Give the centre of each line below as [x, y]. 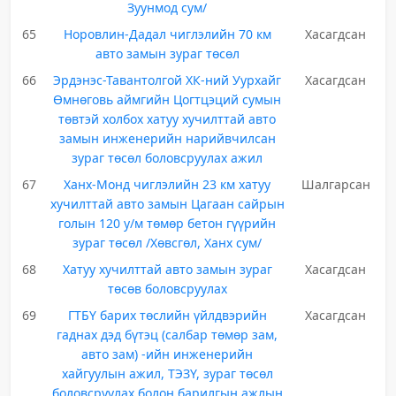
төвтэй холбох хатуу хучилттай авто [168, 119]
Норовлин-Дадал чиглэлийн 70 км [167, 34]
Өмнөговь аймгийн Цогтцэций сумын [168, 99]
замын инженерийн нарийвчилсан [167, 138]
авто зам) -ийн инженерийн [168, 354]
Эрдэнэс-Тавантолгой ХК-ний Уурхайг [168, 80]
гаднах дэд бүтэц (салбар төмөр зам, [168, 335]
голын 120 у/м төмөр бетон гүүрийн [168, 223]
